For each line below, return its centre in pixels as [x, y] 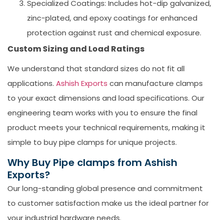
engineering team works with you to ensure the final [102, 112]
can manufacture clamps [155, 83]
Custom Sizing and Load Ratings [76, 49]
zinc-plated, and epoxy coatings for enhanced [112, 18]
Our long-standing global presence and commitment [105, 189]
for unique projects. [140, 142]
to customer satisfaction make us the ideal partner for [108, 203]
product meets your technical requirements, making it [106, 127]
